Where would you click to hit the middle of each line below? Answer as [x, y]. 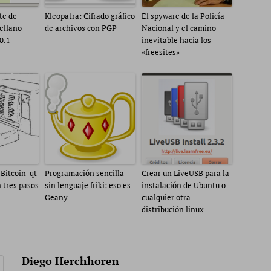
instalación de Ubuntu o [184, 185]
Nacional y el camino [179, 28]
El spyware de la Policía [183, 16]
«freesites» [161, 52]
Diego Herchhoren [70, 261]
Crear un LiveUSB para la [185, 173]
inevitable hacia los [176, 40]
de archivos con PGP [81, 28]
